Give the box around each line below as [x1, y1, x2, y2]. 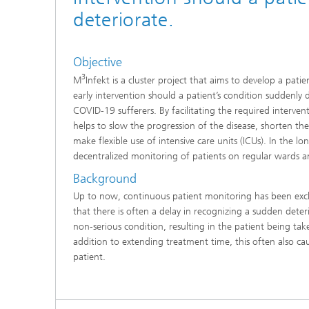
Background [73, 170, 137, 186]
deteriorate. [73, 8, 175, 31]
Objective [73, 54, 122, 70]
